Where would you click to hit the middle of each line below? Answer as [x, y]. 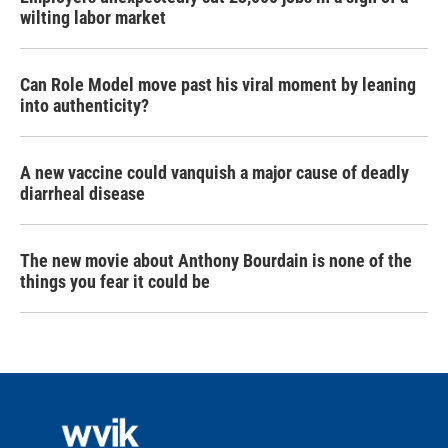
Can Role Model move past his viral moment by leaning [218, 85]
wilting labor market [93, 18]
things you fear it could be [115, 282]
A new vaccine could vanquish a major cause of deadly [214, 173]
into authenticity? [84, 106]
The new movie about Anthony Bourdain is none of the [216, 261]
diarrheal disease [82, 194]
